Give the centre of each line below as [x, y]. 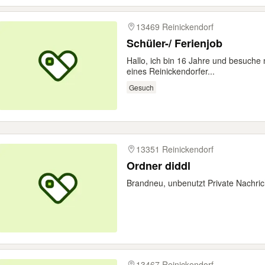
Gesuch [141, 87]
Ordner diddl [159, 166]
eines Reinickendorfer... [171, 71]
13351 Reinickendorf [175, 149]
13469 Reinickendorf [175, 27]
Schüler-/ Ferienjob [174, 43]
